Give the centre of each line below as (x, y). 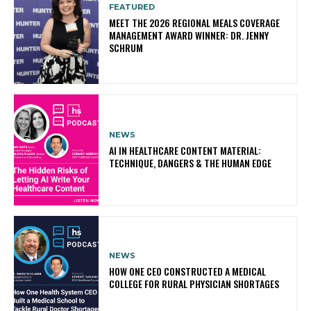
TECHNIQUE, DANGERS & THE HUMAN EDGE (191, 162)
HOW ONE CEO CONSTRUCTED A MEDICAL (188, 271)
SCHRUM (126, 48)
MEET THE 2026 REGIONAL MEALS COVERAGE (195, 23)
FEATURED (132, 7)
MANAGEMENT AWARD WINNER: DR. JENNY (189, 35)
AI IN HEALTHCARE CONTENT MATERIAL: (185, 150)
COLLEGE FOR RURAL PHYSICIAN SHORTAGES (194, 283)
